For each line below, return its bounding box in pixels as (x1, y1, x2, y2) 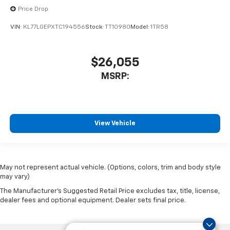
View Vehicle (94, 120, 136, 127)
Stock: (85, 24, 105, 31)
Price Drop (18, 6, 48, 12)
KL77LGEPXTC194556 (23, 24, 85, 31)
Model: (130, 24, 150, 31)
